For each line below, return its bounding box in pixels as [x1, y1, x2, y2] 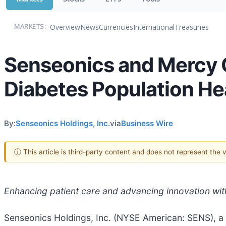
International [133, 22, 175, 32]
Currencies [99, 22, 133, 32]
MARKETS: [14, 22, 46, 31]
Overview [50, 22, 80, 32]
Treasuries [175, 22, 209, 32]
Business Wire [121, 118, 173, 128]
